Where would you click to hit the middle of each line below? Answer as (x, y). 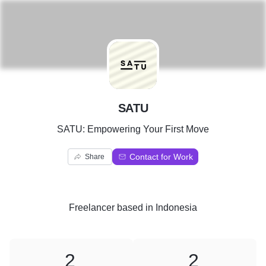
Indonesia (176, 208)
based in (135, 208)
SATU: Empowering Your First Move (133, 129)
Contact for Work (161, 157)
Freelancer (92, 208)
